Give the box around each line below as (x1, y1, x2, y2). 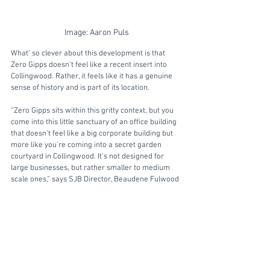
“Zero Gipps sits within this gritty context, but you (11, 105, 175, 116)
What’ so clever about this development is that (11, 48, 167, 58)
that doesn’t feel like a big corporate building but (11, 128, 175, 139)
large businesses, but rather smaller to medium (11, 163, 172, 173)
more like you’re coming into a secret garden (11, 140, 163, 150)
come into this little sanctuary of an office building (11, 117, 178, 127)
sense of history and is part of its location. (11, 83, 151, 93)
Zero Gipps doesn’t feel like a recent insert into (11, 60, 169, 70)
